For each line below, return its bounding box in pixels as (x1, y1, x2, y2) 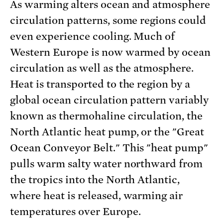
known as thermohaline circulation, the (10, 110, 203, 122)
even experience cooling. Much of (10, 30, 175, 42)
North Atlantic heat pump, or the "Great (10, 125, 205, 138)
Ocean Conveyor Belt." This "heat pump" (10, 141, 209, 154)
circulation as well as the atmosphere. (10, 62, 194, 74)
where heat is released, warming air (10, 189, 183, 202)
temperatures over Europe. (10, 205, 141, 218)
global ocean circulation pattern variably (10, 94, 209, 106)
